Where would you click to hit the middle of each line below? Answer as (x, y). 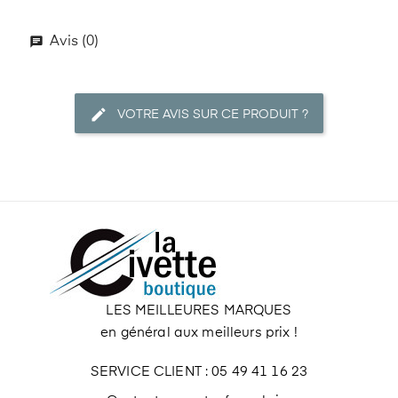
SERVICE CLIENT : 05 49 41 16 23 (199, 372)
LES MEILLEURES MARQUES (199, 310)
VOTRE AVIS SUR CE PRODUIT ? (213, 114)
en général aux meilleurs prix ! (199, 333)
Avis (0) (72, 42)
